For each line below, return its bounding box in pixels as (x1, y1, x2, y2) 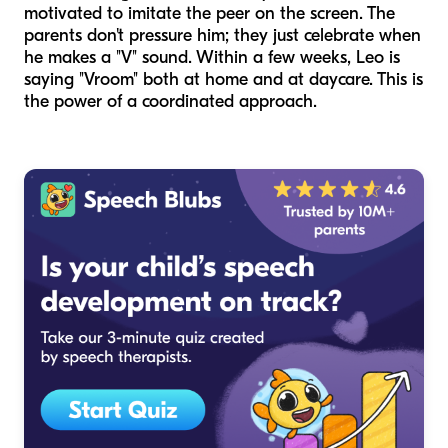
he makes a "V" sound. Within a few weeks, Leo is (24, 46, 400, 68)
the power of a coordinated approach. (24, 90, 317, 112)
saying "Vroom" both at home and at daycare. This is (24, 68, 423, 90)
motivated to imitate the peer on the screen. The (24, 2, 395, 24)
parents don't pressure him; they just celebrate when (24, 24, 421, 46)
